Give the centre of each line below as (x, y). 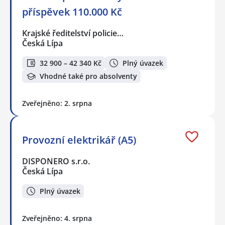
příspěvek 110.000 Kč (72, 12)
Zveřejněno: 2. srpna (57, 103)
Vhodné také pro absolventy (88, 76)
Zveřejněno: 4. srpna (57, 218)
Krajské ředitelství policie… (73, 33)
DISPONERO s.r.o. (57, 161)
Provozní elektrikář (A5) (79, 140)
